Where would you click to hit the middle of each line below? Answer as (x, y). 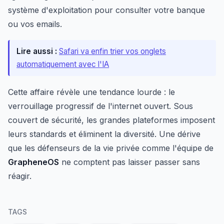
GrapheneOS (33, 162)
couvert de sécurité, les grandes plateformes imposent (111, 120)
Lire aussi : (37, 51)
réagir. (20, 176)
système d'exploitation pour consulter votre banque (106, 10)
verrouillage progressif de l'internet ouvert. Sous (100, 106)
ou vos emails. (35, 24)
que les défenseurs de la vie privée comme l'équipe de (111, 148)
